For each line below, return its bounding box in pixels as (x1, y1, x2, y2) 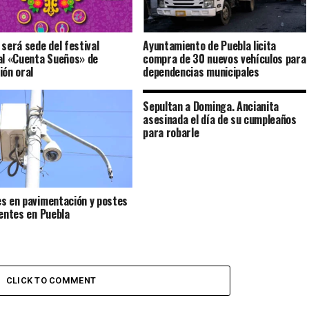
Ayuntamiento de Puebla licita (143, 37, 277, 54)
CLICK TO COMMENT (6, 275, 97, 286)
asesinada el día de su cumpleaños (143, 111, 297, 128)
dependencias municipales (143, 63, 259, 80)
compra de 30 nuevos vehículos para (143, 50, 306, 67)
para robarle (143, 124, 199, 141)
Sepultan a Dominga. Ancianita (143, 98, 279, 114)
